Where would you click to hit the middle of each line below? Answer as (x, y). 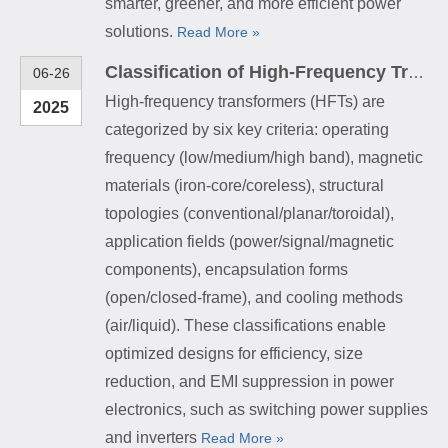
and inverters (153, 437)
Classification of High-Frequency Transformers (416, 72)
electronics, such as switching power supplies (266, 409)
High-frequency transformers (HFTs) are (245, 101)
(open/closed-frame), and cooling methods (254, 297)
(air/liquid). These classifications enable (245, 325)
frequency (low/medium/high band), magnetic (264, 157)
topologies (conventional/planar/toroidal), (249, 213)
